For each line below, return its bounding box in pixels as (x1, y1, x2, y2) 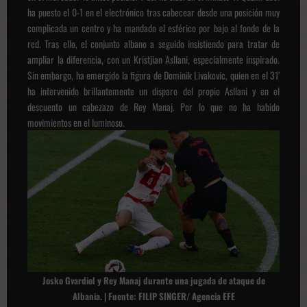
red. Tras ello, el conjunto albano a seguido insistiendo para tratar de (27, 36, 280, 51)
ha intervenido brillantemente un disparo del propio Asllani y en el (27, 83, 280, 98)
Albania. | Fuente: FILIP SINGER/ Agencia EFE (72, 288, 235, 303)
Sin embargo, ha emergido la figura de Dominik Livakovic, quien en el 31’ (27, 67, 280, 82)
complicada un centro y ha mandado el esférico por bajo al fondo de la (27, 20, 280, 35)
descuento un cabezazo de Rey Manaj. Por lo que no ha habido (27, 99, 280, 114)
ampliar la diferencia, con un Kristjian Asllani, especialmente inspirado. (27, 51, 280, 66)
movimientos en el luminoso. (27, 114, 125, 130)
